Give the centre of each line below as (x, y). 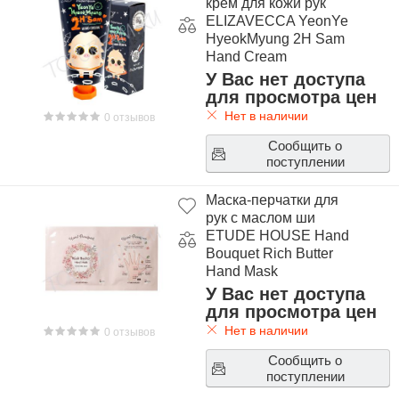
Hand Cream (246, 57)
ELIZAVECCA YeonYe (277, 21)
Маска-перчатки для (272, 200)
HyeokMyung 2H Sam (275, 39)
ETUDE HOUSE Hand (277, 236)
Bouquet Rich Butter (269, 253)
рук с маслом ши (260, 218)
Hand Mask (241, 271)
